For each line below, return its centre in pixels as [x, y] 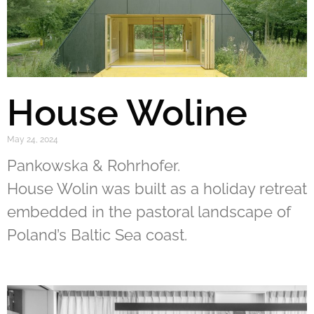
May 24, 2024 [33, 139]
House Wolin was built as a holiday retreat [157, 189]
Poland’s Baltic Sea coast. [97, 235]
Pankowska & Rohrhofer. [94, 165]
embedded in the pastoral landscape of [149, 212]
